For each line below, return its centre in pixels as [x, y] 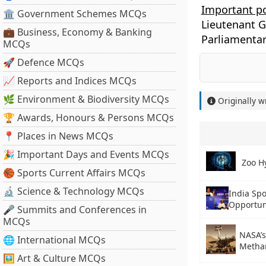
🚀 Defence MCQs [44, 62]
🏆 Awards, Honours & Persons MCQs [88, 118]
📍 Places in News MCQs [58, 136]
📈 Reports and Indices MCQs [70, 81]
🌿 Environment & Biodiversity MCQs [86, 99]
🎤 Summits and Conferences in [75, 210]
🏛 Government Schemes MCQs [75, 14]
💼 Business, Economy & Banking [77, 32]
